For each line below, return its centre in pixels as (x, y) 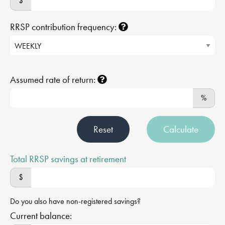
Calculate (181, 129)
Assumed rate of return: (54, 79)
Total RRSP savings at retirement (68, 159)
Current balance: (41, 215)
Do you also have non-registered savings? (75, 201)
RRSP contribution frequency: (64, 27)
